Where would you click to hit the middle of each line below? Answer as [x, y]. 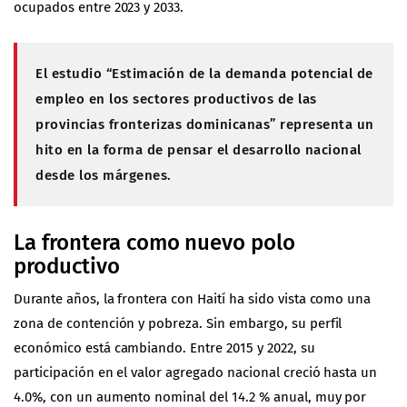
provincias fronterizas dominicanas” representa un [205, 125]
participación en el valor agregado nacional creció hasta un [196, 373]
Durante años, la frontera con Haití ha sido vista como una [193, 299]
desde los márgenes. [104, 176]
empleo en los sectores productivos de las [176, 99]
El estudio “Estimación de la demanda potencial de [204, 74]
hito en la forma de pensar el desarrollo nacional [199, 150]
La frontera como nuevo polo [155, 243]
